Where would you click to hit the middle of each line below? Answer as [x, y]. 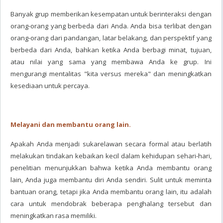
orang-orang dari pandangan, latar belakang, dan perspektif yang [111, 38]
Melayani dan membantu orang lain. [71, 124]
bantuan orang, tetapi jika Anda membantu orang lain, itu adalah [111, 192]
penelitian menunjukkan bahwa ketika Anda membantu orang [111, 168]
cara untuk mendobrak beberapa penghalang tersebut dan [111, 204]
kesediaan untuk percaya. [50, 86]
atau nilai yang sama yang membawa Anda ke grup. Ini [111, 62]
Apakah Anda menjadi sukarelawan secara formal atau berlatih [111, 144]
